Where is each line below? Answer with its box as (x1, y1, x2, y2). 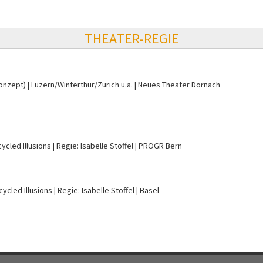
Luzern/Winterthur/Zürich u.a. (31, 79, 133, 90)
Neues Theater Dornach (138, 79, 220, 90)
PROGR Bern (139, 140, 182, 151)
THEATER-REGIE (84, 29, 179, 48)
